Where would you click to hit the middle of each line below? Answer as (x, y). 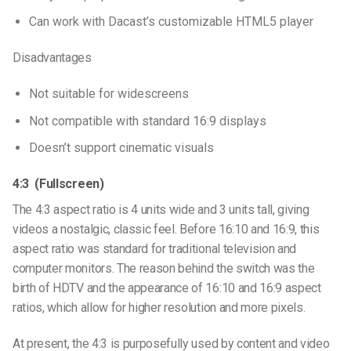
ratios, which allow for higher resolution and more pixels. (159, 308)
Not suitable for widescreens (109, 94)
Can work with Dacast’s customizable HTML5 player (172, 22)
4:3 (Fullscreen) (58, 184)
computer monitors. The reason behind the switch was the (164, 269)
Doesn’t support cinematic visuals (121, 148)
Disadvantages (54, 58)
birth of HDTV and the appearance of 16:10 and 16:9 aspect (167, 288)
